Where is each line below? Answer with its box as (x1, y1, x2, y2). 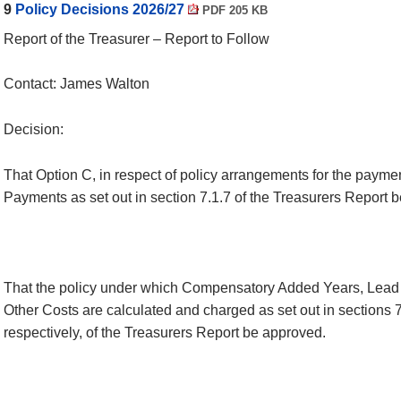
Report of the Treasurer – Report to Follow (4, 30, 269, 47)
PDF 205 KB (199, 3, 268, 17)
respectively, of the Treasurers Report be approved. (4, 324, 326, 340)
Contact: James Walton (4, 76, 149, 92)
